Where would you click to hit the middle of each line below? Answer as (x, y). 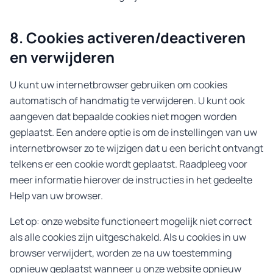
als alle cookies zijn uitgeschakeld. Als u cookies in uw (128, 237)
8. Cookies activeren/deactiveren (128, 37)
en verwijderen (62, 57)
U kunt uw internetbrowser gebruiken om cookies (119, 85)
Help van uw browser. (56, 196)
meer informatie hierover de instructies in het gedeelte (131, 180)
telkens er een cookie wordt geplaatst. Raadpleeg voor (129, 164)
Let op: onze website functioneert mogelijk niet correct (131, 221)
